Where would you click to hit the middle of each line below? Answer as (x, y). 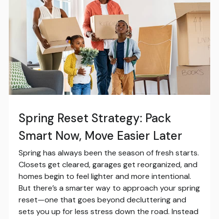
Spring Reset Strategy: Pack (95, 118)
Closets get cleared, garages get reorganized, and (108, 165)
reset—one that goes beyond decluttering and (102, 200)
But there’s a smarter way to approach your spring (109, 188)
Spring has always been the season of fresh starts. (109, 153)
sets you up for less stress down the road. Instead (108, 212)
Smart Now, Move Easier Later (100, 136)
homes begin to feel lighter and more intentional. (105, 176)
